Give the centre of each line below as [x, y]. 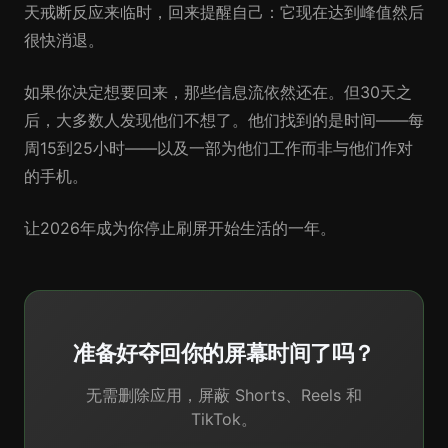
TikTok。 [224, 419]
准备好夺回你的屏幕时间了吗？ [224, 353]
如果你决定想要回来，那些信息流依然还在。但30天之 [218, 92]
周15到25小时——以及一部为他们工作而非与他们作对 [218, 148]
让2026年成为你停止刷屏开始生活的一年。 [180, 228]
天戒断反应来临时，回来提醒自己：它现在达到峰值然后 [224, 12]
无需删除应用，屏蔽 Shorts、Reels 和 [224, 395]
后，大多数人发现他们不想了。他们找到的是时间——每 [224, 120]
